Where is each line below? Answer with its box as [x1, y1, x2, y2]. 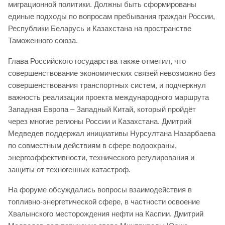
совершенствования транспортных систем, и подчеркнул [8, 80, 206, 89]
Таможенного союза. [8, 36, 78, 45]
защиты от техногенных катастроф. [8, 165, 131, 174]
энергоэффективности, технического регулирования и [8, 153, 194, 162]
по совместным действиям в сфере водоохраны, [8, 141, 177, 150]
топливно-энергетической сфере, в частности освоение [8, 197, 200, 206]
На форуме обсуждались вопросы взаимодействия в [8, 185, 192, 194]
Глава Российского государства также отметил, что [8, 56, 186, 65]
